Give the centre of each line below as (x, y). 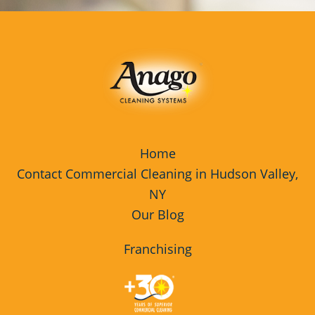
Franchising (157, 249)
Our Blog (157, 214)
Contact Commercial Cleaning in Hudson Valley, (157, 173)
